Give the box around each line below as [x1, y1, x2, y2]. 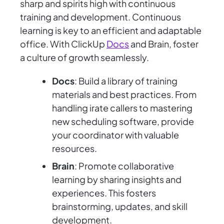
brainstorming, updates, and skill [52, 200, 187, 212]
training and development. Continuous [20, 11, 181, 23]
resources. [52, 142, 97, 154]
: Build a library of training [74, 75, 177, 87]
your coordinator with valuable [52, 129, 179, 141]
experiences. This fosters [52, 187, 156, 199]
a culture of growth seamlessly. [20, 51, 149, 63]
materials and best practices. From [52, 88, 196, 100]
